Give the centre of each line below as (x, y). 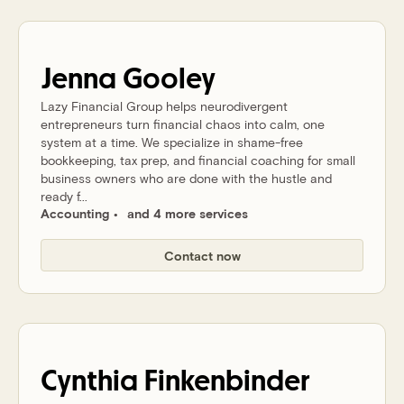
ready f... (64, 196)
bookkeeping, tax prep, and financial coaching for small (198, 160)
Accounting (75, 213)
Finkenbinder (227, 381)
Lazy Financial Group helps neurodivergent (164, 106)
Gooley (169, 79)
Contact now (202, 255)
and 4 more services (188, 213)
